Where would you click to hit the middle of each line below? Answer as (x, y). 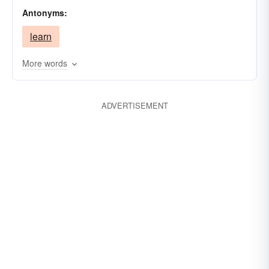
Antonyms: (45, 13)
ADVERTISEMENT (134, 105)
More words (45, 63)
